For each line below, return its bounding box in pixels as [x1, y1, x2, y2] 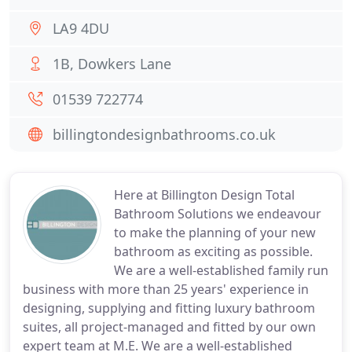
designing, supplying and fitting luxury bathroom [23, 299, 315, 317]
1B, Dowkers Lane [53, 54, 171, 73]
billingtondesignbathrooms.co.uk [53, 125, 276, 144]
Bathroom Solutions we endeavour [114, 205, 321, 222]
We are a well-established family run [114, 262, 328, 279]
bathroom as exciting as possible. [114, 243, 313, 260]
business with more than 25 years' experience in [23, 280, 309, 298]
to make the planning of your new [114, 224, 316, 241]
